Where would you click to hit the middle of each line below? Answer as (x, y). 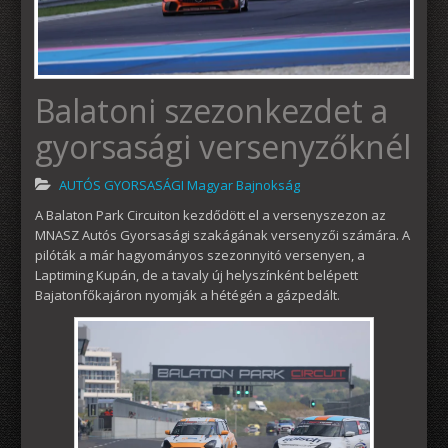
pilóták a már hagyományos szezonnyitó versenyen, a (200, 254)
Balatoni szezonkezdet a (211, 110)
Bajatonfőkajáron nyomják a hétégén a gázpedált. (187, 294)
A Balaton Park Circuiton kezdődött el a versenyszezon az (210, 214)
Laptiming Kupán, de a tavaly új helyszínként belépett (196, 274)
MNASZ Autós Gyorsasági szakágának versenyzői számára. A (222, 234)
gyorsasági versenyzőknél (223, 146)
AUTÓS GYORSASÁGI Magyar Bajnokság (179, 184)
